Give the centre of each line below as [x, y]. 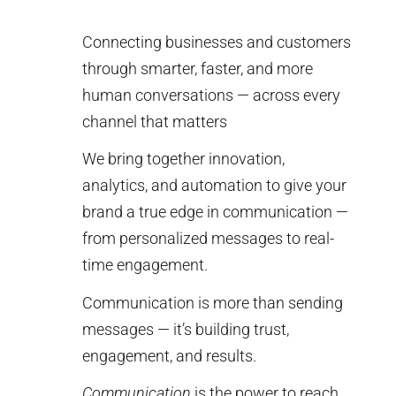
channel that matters [155, 121]
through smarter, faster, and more [198, 68]
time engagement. [145, 265]
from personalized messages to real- [209, 239]
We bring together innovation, [184, 159]
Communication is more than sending [213, 302]
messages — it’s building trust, [186, 329]
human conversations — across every [212, 95]
